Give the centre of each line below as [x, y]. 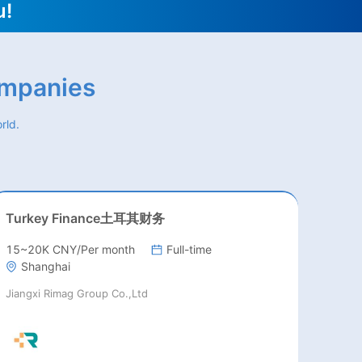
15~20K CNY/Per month [71, 250]
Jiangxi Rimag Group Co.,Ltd [77, 294]
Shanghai [46, 267]
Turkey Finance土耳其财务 [86, 219]
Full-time [189, 250]
